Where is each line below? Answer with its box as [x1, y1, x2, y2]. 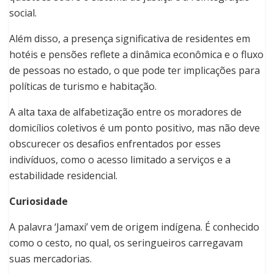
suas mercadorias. [9, 252, 92, 266]
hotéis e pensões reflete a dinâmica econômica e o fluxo [9, 48, 264, 62]
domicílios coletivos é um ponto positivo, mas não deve [9, 121, 260, 135]
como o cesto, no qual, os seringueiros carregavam [9, 236, 243, 250]
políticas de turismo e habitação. [9, 80, 157, 94]
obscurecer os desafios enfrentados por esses [9, 137, 221, 151]
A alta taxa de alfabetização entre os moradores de [9, 105, 242, 119]
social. [9, 6, 37, 20]
